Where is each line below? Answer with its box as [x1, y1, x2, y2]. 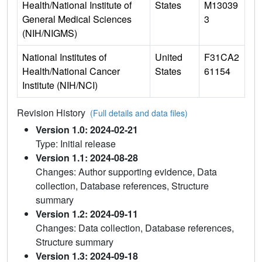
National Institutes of [22, 50, 106, 64]
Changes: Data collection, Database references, [36, 221, 234, 235]
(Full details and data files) [90, 107, 188, 119]
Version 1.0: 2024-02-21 [36, 123, 138, 137]
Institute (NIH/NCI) [22, 78, 98, 92]
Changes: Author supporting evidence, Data [36, 165, 217, 179]
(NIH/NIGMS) [22, 26, 77, 40]
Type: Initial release [36, 137, 116, 151]
